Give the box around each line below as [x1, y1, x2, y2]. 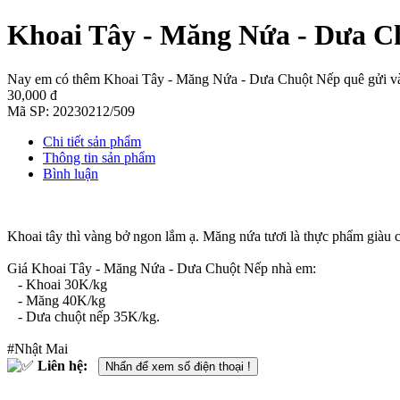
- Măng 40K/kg [7, 292, 105, 308]
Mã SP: [7, 103, 53, 119]
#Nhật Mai [7, 340, 68, 356]
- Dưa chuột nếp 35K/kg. [7, 308, 160, 324]
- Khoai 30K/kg [7, 276, 107, 292]
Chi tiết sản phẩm [43, 133, 141, 149]
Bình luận [43, 165, 98, 181]
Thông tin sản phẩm [43, 149, 155, 165]
